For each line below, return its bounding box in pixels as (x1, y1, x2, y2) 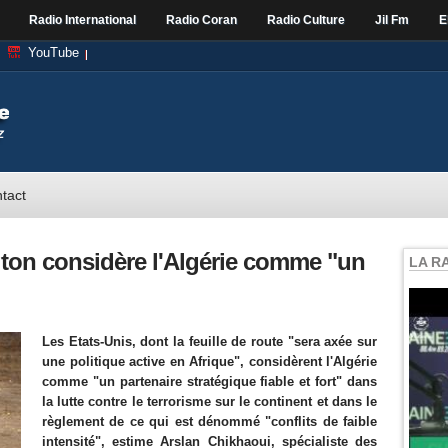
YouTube (28, 45, 79, 60)
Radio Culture (267, 13, 345, 27)
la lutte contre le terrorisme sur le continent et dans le (42, 394, 377, 409)
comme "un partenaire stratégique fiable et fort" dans (42, 374, 377, 389)
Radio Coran (166, 13, 237, 27)
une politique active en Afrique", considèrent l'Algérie (42, 354, 377, 369)
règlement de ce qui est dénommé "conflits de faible (42, 414, 377, 429)
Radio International (29, 13, 136, 27)
